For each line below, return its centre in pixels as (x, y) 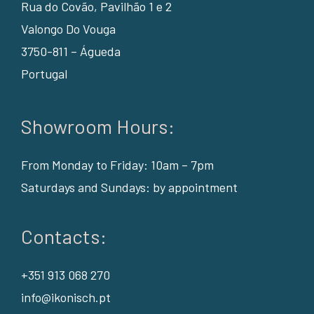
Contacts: (63, 237)
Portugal (44, 74)
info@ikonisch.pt (66, 298)
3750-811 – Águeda (70, 52)
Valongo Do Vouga (68, 29)
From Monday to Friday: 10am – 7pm (117, 165)
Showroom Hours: (97, 127)
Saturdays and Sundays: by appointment (129, 187)
